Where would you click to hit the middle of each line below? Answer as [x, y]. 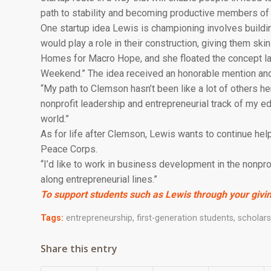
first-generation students [185, 218]
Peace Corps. [69, 149]
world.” [55, 119]
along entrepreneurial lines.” [99, 179]
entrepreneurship [99, 218]
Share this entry [79, 249]
